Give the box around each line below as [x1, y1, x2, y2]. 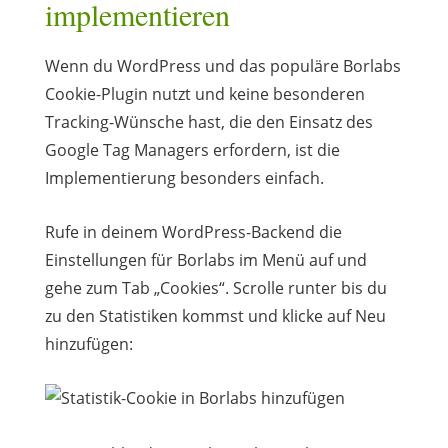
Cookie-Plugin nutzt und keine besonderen [44, 82, 365, 105]
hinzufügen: [44, 332, 133, 355]
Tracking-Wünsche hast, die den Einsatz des [44, 110, 373, 133]
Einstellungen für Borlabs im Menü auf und [44, 248, 367, 271]
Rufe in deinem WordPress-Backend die [44, 220, 342, 243]
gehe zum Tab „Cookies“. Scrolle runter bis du [44, 276, 387, 299]
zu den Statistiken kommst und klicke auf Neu [44, 304, 386, 327]
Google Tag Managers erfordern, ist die [44, 138, 340, 161]
